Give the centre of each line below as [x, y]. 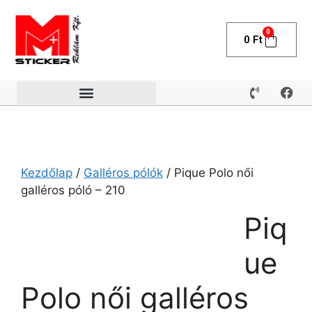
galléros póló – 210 [73, 190]
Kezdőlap [47, 173]
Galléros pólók [123, 173]
